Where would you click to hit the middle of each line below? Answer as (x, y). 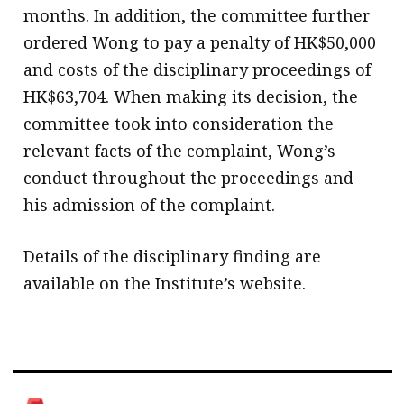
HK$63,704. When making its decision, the (191, 96)
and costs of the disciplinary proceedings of (197, 69)
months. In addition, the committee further (197, 15)
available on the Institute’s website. (165, 283)
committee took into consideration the (179, 123)
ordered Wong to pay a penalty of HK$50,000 (200, 42)
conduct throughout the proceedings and (189, 177)
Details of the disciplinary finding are (173, 256)
